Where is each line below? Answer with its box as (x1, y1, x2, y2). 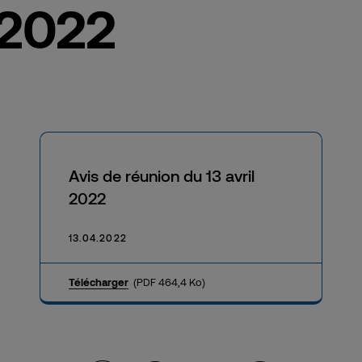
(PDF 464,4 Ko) (133, 275, 205, 288)
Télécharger (69, 275, 128, 288)
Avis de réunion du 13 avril (69, 165, 255, 185)
